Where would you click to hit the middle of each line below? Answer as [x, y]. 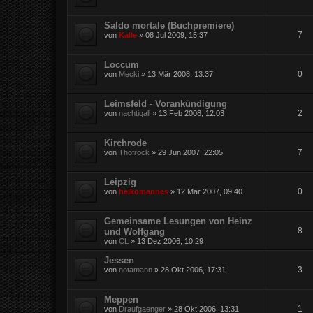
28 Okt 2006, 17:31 [193, 269]
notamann [136, 269]
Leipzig [120, 182]
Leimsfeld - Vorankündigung [166, 103]
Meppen [121, 299]
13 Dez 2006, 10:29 [170, 241]
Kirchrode [125, 143]
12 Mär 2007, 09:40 [210, 191]
